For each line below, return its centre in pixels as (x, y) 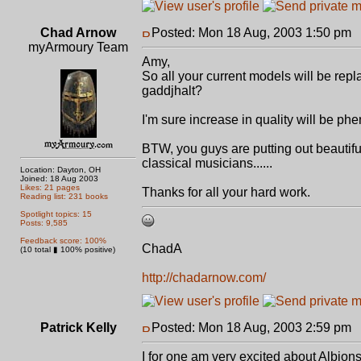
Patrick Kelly (78, 328)
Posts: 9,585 (44, 223)
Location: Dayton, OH (60, 170)
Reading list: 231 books (64, 196)
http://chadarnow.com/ (204, 278)
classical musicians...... (207, 163)
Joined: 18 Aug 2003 (59, 178)
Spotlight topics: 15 (56, 214)
